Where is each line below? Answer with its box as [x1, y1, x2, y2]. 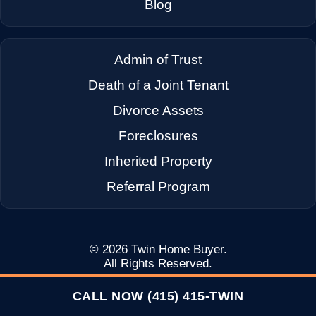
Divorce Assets [112, 103, 204, 119]
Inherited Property [104, 154, 212, 169]
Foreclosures [118, 128, 198, 144]
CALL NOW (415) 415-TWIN [72, 289, 244, 303]
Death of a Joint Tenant [87, 78, 229, 93]
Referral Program [106, 179, 210, 195]
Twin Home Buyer [130, 243, 224, 257]
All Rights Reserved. [104, 257, 212, 271]
